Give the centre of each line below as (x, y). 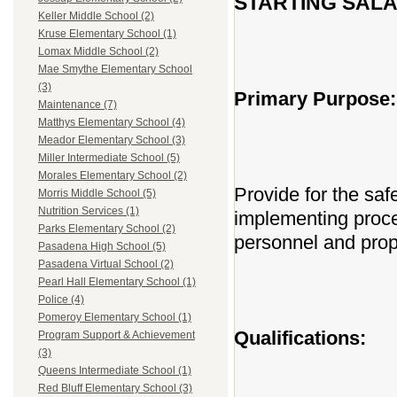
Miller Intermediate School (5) (109, 158)
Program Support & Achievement (117, 335)
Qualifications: (300, 338)
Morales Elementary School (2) (113, 176)
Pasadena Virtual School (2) (106, 265)
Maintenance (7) (78, 105)
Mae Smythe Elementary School (115, 70)
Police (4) (61, 300)
